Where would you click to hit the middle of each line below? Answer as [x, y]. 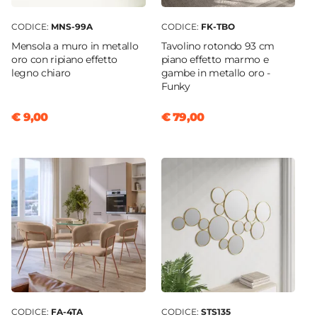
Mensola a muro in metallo [75, 46]
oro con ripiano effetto [64, 60]
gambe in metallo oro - [215, 73]
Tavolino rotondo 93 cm [218, 46]
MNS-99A [72, 27]
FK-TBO [218, 27]
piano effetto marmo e [215, 60]
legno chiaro [41, 73]
